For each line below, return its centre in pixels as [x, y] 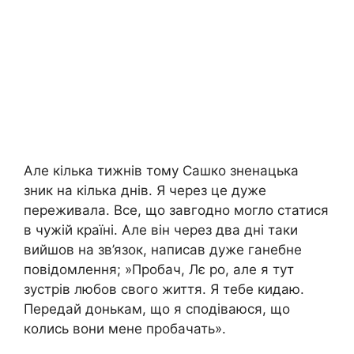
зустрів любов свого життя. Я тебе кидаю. [164, 290]
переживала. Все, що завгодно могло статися [176, 211]
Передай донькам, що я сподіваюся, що [157, 309]
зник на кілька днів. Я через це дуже [145, 191]
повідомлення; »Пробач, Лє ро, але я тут [159, 270]
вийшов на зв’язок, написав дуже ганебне [163, 250]
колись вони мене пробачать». [125, 329]
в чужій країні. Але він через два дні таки [161, 230]
